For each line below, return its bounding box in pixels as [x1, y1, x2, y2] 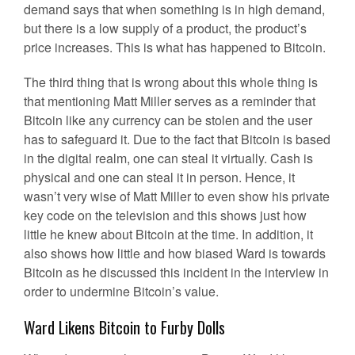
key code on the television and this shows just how [24, 206, 307, 224]
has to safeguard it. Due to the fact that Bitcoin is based [24, 130, 330, 148]
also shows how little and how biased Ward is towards [24, 244, 326, 262]
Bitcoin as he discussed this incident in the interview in [24, 263, 329, 281]
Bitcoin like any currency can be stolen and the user [24, 111, 312, 129]
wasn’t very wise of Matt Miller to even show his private [24, 187, 330, 205]
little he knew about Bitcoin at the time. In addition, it [24, 225, 313, 243]
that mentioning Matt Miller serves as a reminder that [24, 92, 315, 110]
